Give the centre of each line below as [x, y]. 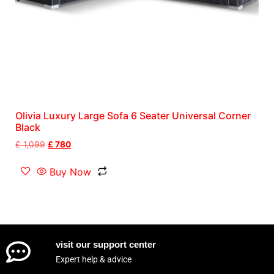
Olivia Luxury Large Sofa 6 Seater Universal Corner [133, 116]
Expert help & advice [93, 259]
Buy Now [70, 172]
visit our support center [106, 244]
